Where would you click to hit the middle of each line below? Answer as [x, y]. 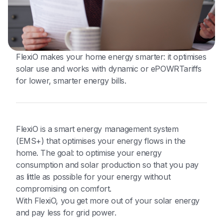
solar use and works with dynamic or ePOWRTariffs [109, 69]
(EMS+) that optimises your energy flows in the [101, 141]
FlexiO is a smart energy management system [97, 129]
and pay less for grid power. [66, 213]
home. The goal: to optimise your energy [89, 153]
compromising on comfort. [64, 189]
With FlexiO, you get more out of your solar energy [108, 201]
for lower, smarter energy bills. [71, 81]
